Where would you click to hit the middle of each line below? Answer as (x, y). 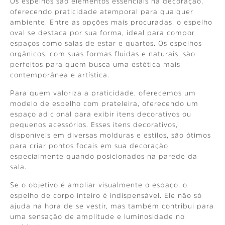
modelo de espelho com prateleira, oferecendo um (104, 104)
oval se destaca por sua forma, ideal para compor (102, 33)
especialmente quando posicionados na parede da (104, 156)
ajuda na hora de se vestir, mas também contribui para (112, 206)
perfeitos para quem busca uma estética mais (95, 65)
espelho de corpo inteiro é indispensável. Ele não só (106, 196)
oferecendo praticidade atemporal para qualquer (102, 12)
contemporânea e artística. (60, 75)
